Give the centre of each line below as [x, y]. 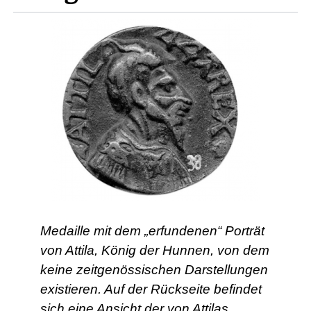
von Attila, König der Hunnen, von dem [154, 250]
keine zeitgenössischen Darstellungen [154, 269]
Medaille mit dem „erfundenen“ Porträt [152, 230]
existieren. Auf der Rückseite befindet [151, 289]
